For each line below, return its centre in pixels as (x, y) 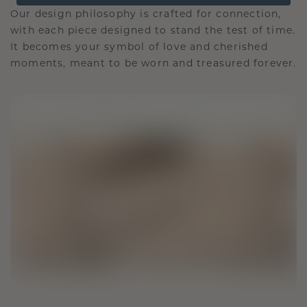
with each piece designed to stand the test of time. (153, 32)
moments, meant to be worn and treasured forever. (153, 64)
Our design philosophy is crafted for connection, (146, 15)
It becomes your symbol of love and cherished (139, 48)
